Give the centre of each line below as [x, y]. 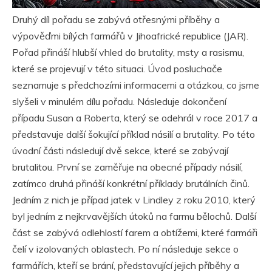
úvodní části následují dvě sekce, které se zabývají [120, 151]
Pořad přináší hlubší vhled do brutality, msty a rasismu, [128, 53]
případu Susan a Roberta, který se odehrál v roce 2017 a [135, 118]
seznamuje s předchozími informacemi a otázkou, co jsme [136, 85]
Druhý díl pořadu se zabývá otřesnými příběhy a [116, 20]
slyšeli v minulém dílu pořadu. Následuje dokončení [119, 102]
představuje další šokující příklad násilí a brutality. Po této [134, 134]
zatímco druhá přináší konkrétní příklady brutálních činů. [131, 184]
